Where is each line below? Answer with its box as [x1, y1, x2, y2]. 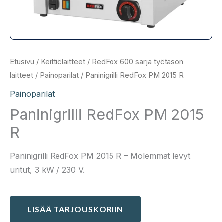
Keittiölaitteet [41, 57, 85, 66]
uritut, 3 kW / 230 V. [10, 165, 85, 175]
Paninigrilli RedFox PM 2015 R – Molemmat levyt [10, 150, 190, 161]
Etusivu [10, 57, 34, 66]
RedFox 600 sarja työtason [92, 57, 183, 66]
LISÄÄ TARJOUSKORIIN [27, 204, 123, 214]
